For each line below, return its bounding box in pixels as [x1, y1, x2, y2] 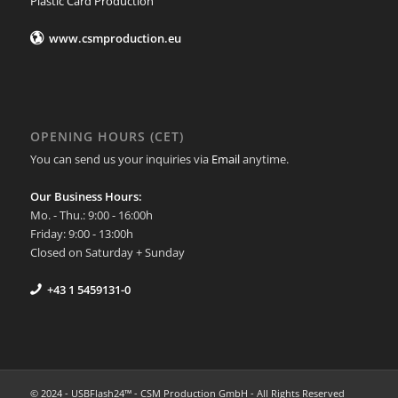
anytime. [239, 151, 289, 168]
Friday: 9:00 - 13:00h [29, 226, 133, 243]
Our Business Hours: [29, 188, 142, 205]
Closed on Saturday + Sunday [29, 244, 185, 261]
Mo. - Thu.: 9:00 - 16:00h [29, 207, 153, 224]
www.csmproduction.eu [49, 30, 182, 47]
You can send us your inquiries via [29, 151, 211, 168]
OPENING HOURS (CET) [29, 128, 184, 146]
